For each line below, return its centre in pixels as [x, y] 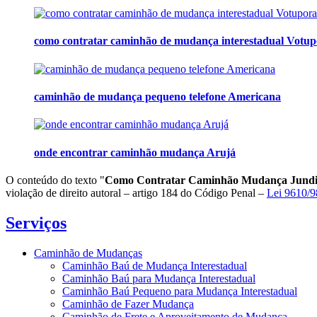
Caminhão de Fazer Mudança [128, 304]
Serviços [36, 223]
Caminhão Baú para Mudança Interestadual [159, 278]
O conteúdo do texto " [55, 180]
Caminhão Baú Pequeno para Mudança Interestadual [180, 291]
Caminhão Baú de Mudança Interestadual [155, 265]
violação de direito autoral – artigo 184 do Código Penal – [136, 192]
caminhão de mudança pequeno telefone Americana [157, 96]
